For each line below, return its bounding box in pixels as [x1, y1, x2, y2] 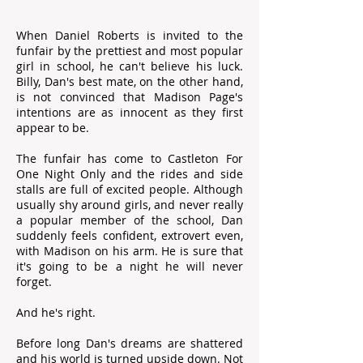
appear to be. [16, 120, 89, 135]
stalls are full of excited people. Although [16, 181, 243, 197]
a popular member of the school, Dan [16, 212, 243, 228]
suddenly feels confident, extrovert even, [16, 228, 243, 243]
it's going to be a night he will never [16, 258, 243, 274]
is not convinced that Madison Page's [16, 89, 243, 105]
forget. [16, 274, 52, 289]
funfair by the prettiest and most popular [16, 43, 243, 58]
